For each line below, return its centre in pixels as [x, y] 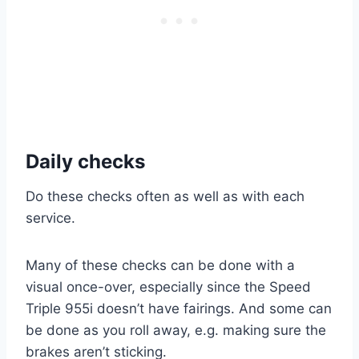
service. [50, 218]
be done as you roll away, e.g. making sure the [176, 331]
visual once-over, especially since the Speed [168, 287]
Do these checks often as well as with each [165, 197]
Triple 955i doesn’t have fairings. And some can [179, 309]
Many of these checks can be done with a [160, 266]
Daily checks [85, 162]
